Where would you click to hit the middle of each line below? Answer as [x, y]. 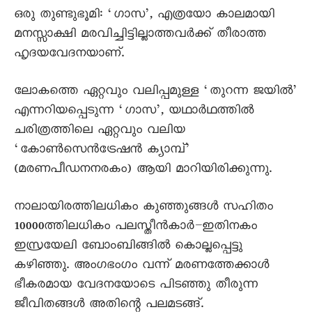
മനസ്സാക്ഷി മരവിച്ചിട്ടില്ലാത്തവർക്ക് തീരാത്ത [140, 36]
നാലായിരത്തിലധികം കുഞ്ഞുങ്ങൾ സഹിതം [143, 208]
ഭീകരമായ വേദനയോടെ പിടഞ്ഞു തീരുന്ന [136, 286]
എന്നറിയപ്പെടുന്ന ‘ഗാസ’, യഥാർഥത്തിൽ [134, 112]
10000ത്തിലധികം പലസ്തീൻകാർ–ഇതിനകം [135, 228]
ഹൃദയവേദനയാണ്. [69, 55]
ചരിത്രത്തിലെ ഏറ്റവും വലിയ [100, 132]
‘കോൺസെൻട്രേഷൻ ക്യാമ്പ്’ [102, 151]
